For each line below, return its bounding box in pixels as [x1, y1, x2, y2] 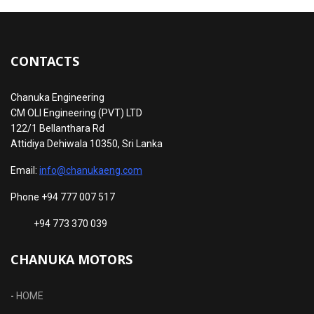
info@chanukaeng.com [39, 164, 142, 176]
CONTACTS [11, 52, 79, 69]
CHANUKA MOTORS [11, 250, 132, 268]
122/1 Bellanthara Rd [11, 122, 104, 134]
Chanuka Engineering [11, 91, 104, 103]
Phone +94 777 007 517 [11, 191, 115, 203]
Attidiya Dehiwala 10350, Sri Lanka [11, 137, 163, 149]
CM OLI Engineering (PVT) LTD [11, 107, 142, 118]
